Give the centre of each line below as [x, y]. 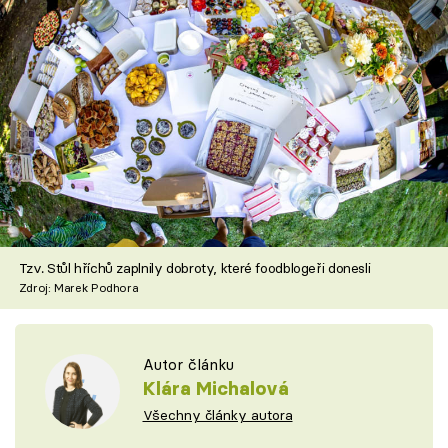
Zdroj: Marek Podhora [78, 288]
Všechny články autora [217, 415]
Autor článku [188, 364]
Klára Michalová [215, 388]
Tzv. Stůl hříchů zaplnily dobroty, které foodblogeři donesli [194, 268]
